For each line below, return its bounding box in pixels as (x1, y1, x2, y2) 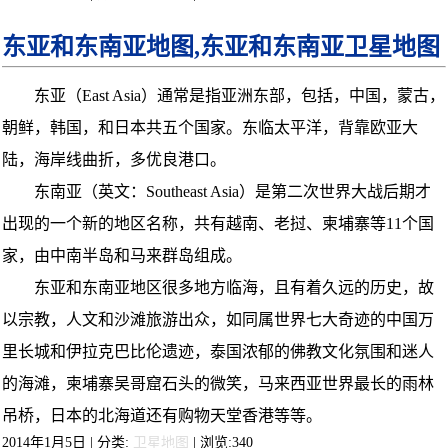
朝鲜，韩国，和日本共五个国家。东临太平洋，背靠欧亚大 (2, 119, 418, 137)
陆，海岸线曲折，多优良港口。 (2, 151, 226, 169)
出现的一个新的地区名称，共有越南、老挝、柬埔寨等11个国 (2, 215, 434, 233)
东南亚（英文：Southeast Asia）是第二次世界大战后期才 (2, 183, 431, 201)
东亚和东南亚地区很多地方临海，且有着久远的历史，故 (2, 279, 434, 297)
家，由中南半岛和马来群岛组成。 (2, 247, 242, 265)
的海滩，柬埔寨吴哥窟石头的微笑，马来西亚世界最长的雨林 (2, 375, 434, 393)
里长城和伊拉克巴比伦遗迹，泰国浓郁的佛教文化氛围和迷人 (2, 343, 434, 361)
